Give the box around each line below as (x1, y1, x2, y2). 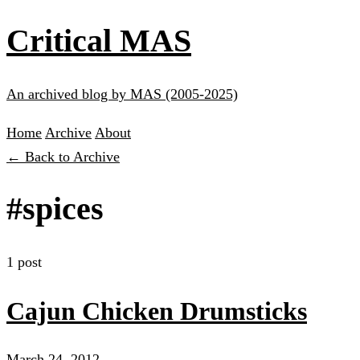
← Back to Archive (6, 148, 120, 165)
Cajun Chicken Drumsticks (6, 296, 307, 325)
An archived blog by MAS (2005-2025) (6, 85, 238, 102)
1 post (6, 254, 42, 271)
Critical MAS (6, 22, 191, 59)
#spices (6, 190, 104, 227)
